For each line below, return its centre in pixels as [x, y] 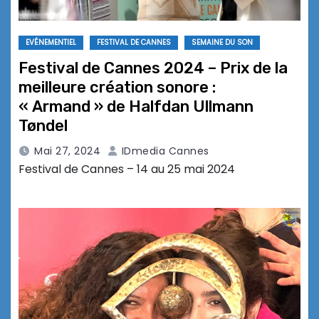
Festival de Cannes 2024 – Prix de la [153, 68]
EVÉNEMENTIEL [51, 43]
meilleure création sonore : [117, 88]
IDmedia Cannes [164, 151]
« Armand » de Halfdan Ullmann [136, 107]
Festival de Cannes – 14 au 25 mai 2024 [127, 169]
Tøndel [43, 126]
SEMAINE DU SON [222, 43]
